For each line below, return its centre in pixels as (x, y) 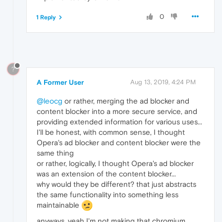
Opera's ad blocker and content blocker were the (119, 142)
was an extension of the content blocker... (106, 173)
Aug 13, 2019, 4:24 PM (163, 82)
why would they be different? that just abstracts (116, 184)
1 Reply (46, 17)
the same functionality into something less (108, 194)
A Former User (60, 82)
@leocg (50, 101)
